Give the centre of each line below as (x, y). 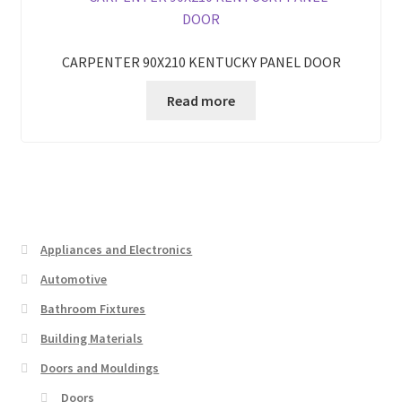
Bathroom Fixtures (93, 308)
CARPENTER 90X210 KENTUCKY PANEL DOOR (201, 61)
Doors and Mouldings (100, 367)
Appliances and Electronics (117, 249)
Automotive (74, 279)
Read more (201, 100)
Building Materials (92, 338)
